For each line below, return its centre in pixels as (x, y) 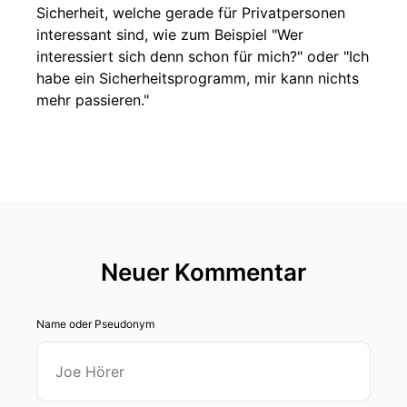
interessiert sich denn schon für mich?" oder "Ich (203, 56)
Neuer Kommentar (203, 272)
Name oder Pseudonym (95, 324)
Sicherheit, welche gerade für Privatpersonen (191, 13)
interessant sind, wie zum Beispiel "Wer (170, 35)
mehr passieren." (93, 100)
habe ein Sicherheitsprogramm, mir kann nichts (198, 78)
